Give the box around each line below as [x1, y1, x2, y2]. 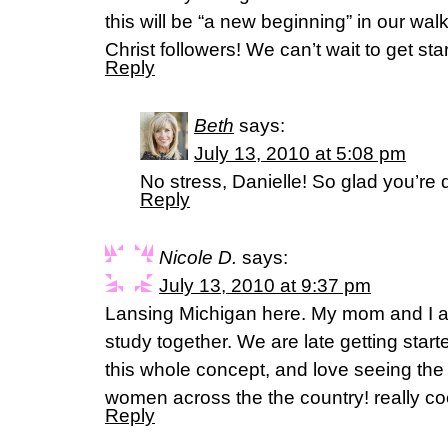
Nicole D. [159, 247, 237, 268]
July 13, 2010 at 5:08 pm [194, 143, 406, 164]
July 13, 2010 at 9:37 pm [159, 275, 371, 296]
